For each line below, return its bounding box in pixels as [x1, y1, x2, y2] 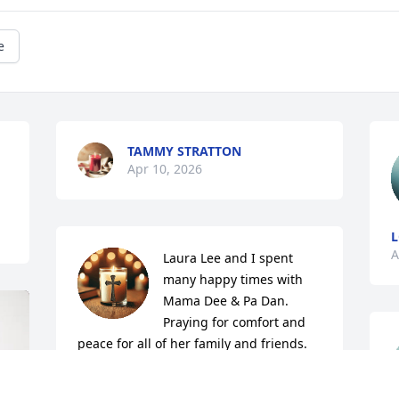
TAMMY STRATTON [127, 142, 242, 160]
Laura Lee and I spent [163, 249, 294, 267]
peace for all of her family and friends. [77, 335, 308, 353]
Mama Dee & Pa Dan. [163, 292, 289, 310]
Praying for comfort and [163, 313, 306, 331]
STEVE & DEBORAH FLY [77, 376, 218, 394]
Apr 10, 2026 [127, 160, 203, 178]
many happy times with [163, 271, 304, 289]
